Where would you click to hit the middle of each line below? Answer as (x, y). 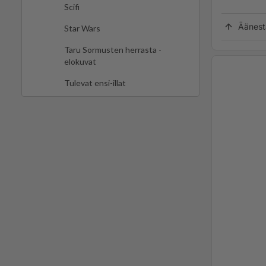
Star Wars (82, 28)
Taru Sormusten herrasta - (113, 50)
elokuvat (80, 62)
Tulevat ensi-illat (95, 83)
